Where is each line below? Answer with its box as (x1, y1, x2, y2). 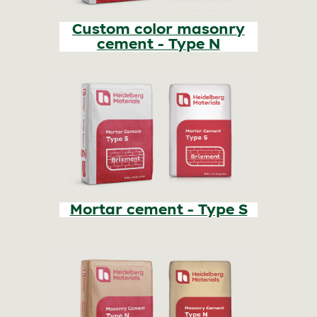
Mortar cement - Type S (69, 201, 248, 219)
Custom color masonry (72, 21, 245, 38)
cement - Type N (97, 35, 220, 53)
